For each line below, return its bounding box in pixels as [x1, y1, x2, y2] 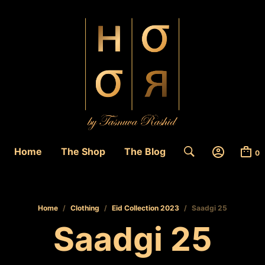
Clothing [70, 203, 99, 212]
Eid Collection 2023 [112, 203, 179, 212]
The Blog [124, 146, 166, 158]
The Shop [61, 146, 105, 158]
